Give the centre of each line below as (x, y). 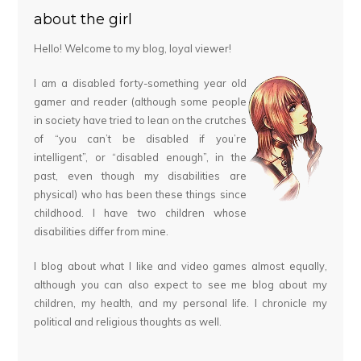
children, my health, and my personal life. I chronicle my (180, 303)
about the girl (83, 19)
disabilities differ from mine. (102, 231)
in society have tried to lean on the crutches (140, 120)
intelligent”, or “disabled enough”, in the (140, 157)
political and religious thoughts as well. (128, 321)
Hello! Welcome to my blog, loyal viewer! (133, 48)
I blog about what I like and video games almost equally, (180, 266)
